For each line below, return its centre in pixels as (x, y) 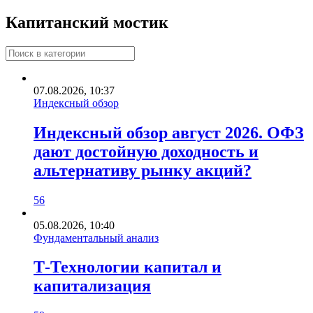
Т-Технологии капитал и (128, 267)
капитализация (92, 286)
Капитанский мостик (87, 22)
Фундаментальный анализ (96, 238)
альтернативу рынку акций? (143, 170)
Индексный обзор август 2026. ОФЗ (169, 132)
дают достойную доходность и (146, 151)
